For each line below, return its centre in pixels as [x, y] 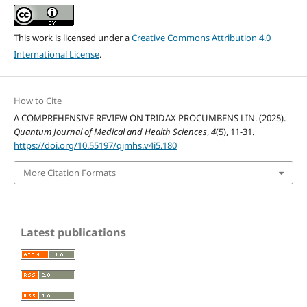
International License [56, 54]
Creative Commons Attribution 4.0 [201, 37]
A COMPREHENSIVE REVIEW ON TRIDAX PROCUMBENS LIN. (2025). [149, 118]
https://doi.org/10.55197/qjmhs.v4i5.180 [95, 145]
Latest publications [73, 233]
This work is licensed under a [72, 37]
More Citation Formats [69, 172]
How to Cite [37, 100]
